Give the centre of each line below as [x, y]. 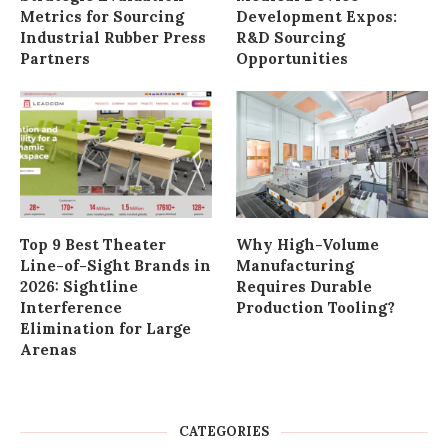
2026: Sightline [79, 287]
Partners [55, 58]
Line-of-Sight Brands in [115, 266]
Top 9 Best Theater [93, 245]
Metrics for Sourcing [102, 16]
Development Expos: [317, 16]
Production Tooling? [316, 308]
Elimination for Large [105, 329]
